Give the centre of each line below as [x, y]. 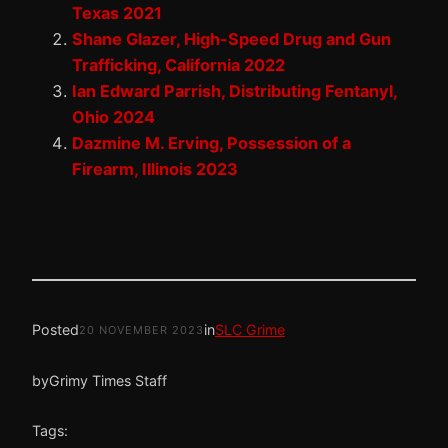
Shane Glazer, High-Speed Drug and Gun [231, 39]
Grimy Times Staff [108, 380]
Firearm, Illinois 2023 [155, 169]
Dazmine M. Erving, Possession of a [211, 143]
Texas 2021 [117, 13]
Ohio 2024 [113, 117]
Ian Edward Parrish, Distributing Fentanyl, [234, 91]
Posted [55, 329]
